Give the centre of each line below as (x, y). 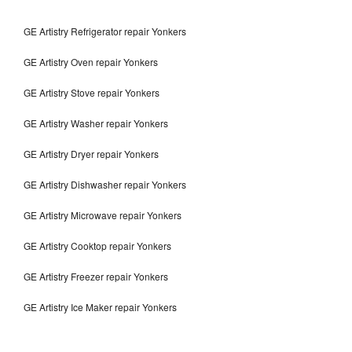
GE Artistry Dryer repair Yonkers (91, 154)
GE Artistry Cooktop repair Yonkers (97, 246)
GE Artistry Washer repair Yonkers (96, 123)
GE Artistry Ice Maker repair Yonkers (100, 307)
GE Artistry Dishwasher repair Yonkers (106, 185)
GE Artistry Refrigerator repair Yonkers (105, 31)
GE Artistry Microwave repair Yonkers (103, 215)
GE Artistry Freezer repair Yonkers (97, 277)
